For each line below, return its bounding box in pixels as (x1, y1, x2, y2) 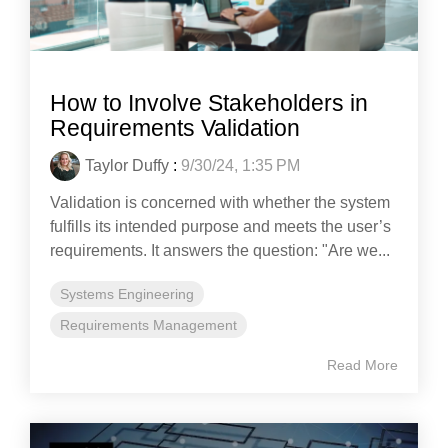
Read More (327, 356, 398, 373)
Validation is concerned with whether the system (50, 193, 390, 211)
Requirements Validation (50, 114, 300, 141)
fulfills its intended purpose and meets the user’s (50, 217, 391, 235)
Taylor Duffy (85, 156, 169, 174)
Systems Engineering (60, 285, 194, 302)
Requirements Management (60, 316, 237, 333)
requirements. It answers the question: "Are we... (50, 241, 390, 259)
